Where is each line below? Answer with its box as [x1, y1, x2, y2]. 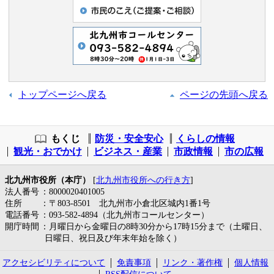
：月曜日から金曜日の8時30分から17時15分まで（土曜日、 [40, 221, 267, 231]
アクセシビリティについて [2, 257, 105, 267]
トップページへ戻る [18, 89, 106, 100]
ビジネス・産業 [94, 146, 162, 157]
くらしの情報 [176, 133, 235, 144]
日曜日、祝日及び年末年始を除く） [44, 232, 182, 243]
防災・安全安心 [95, 133, 163, 144]
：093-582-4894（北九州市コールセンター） [40, 209, 209, 220]
